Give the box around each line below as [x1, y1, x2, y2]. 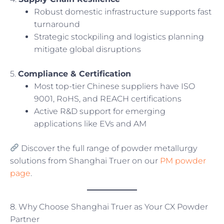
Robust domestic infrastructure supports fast [34, 6, 211, 16]
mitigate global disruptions [34, 44, 141, 54]
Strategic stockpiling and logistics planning [34, 31, 204, 41]
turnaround [34, 19, 80, 29]
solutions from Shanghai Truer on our [10, 155, 160, 165]
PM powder [160, 155, 206, 165]
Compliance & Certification [18, 68, 131, 78]
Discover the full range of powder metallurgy [19, 143, 197, 153]
